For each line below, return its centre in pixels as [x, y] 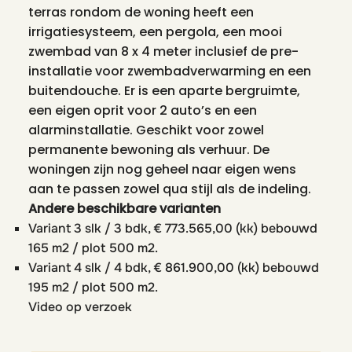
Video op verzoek [80, 307]
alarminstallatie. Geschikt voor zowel [146, 130]
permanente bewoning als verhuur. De [149, 150]
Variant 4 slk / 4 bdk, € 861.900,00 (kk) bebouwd [174, 268]
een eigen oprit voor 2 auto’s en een [143, 110]
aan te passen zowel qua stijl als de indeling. [170, 189]
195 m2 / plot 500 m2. [93, 287]
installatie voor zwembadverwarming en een [170, 71]
